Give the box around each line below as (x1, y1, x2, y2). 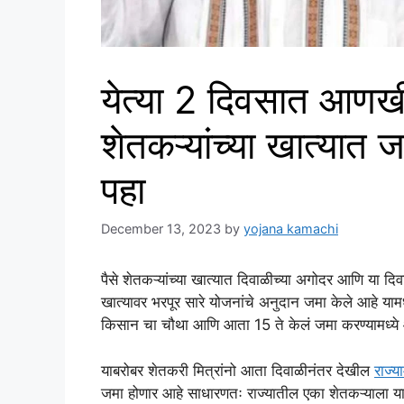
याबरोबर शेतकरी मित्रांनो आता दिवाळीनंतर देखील (101, 361, 374, 380)
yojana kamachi (243, 221, 338, 237)
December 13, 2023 (101, 221, 221, 237)
